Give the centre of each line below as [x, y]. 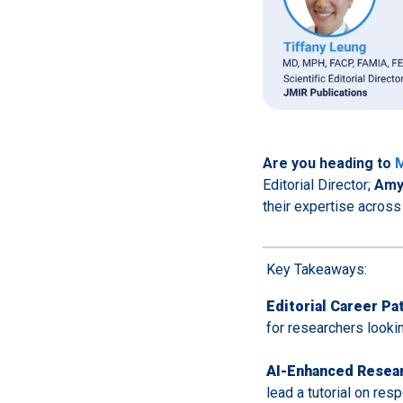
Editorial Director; [318, 184]
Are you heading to [329, 163]
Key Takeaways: [317, 269]
